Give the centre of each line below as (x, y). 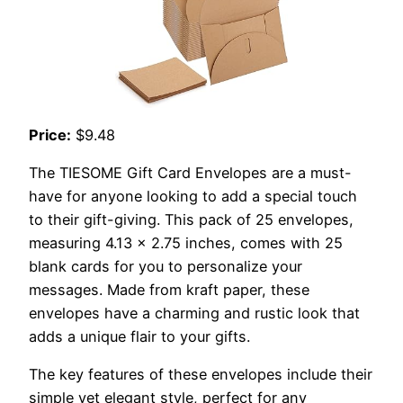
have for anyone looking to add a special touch (193, 197)
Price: (50, 134)
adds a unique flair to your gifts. (139, 337)
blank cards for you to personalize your (166, 267)
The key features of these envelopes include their (201, 375)
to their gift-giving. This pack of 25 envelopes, (191, 220)
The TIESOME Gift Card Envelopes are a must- (190, 173)
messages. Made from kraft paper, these (169, 290)
